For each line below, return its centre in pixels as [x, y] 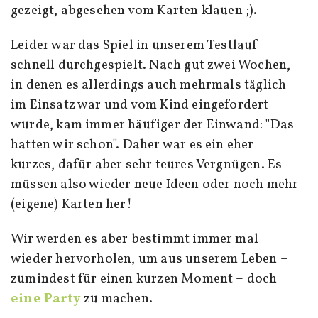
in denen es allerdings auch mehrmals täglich [149, 86]
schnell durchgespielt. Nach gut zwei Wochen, [151, 66]
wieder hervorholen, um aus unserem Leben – [149, 259]
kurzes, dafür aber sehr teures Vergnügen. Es [147, 165]
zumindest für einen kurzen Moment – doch [144, 279]
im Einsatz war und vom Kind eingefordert [140, 105]
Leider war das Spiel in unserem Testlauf [135, 46]
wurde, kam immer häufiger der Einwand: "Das [153, 125]
